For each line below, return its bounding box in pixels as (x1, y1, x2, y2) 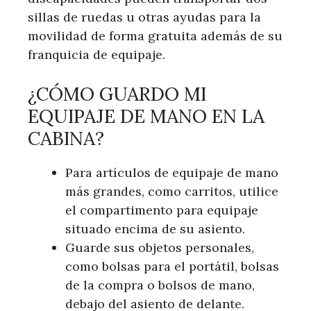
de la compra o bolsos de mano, (65, 276, 255, 293)
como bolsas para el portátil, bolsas (65, 258, 279, 274)
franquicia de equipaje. (28, 46, 165, 62)
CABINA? (28, 126, 104, 150)
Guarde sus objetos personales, (65, 239, 254, 255)
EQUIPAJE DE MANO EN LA (28, 103, 264, 128)
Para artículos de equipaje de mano (65, 164, 278, 180)
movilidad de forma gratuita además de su (28, 27, 283, 44)
